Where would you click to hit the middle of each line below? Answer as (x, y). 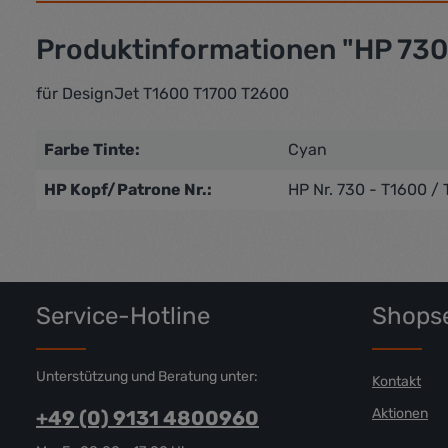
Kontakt (396, 381)
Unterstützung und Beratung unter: (147, 376)
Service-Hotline (123, 316)
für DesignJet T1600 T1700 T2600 (162, 93)
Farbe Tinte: (92, 149)
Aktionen (400, 413)
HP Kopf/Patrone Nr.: (128, 189)
